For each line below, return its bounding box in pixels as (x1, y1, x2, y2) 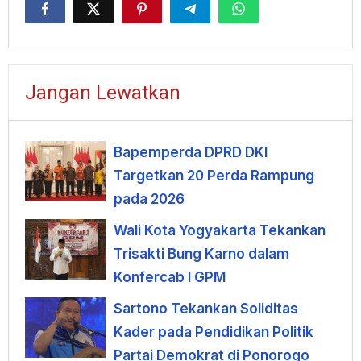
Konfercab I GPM (114, 269, 226, 286)
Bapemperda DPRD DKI (114, 144, 268, 161)
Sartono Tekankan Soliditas (114, 301, 298, 317)
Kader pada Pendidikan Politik (114, 324, 313, 341)
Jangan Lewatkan (25, 81, 180, 105)
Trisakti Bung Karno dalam (114, 246, 289, 263)
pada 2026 (114, 191, 185, 208)
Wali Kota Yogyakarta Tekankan (114, 222, 326, 239)
